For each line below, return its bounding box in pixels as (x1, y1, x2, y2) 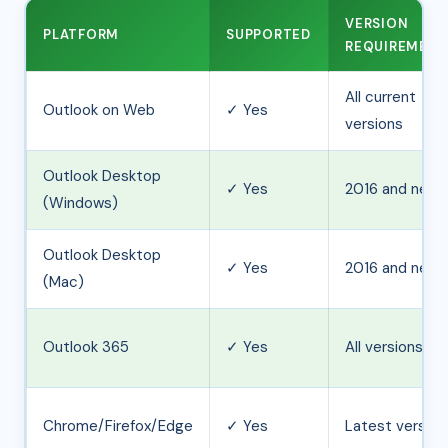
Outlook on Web (43, 100, 155, 121)
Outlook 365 (43, 337, 129, 358)
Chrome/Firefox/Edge (43, 416, 193, 437)
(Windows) (43, 193, 118, 214)
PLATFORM (43, 26, 120, 44)
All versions (345, 337, 423, 358)
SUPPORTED (226, 26, 312, 44)
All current (345, 87, 416, 108)
